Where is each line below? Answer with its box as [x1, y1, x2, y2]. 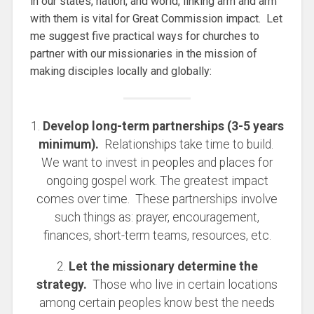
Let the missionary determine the [68, 259, 258, 273]
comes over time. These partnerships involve [36, 192, 278, 207]
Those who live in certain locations [87, 277, 278, 292]
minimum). [38, 137, 99, 152]
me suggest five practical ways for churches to [29, 29, 259, 43]
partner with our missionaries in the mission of [29, 47, 257, 61]
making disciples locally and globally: [29, 64, 212, 78]
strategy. [36, 277, 87, 292]
